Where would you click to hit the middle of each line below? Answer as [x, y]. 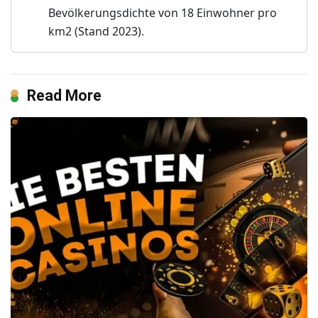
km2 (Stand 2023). [96, 31]
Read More [64, 95]
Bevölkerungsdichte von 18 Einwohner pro [163, 12]
